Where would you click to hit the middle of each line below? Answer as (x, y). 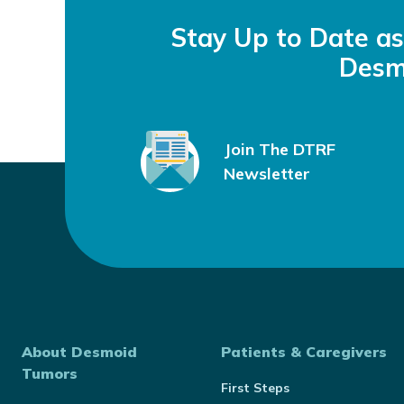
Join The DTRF (280, 149)
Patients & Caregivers (304, 352)
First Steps (256, 388)
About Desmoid (79, 352)
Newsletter (267, 174)
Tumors (50, 373)
